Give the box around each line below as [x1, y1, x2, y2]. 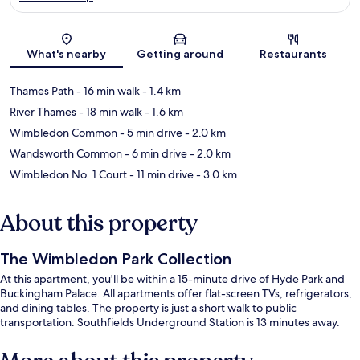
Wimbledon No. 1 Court [10, 167, 127, 182]
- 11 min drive [127, 167, 194, 182]
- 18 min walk [76, 104, 142, 120]
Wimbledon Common [10, 125, 117, 141]
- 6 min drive [122, 146, 187, 162]
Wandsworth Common [10, 146, 122, 162]
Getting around [136, 47, 223, 62]
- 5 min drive [117, 125, 182, 141]
